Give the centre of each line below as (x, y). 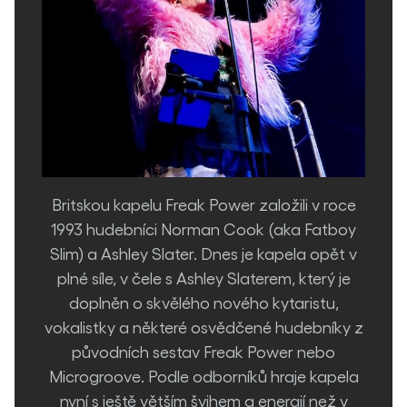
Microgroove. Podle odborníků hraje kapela (203, 376)
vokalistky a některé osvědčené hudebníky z (203, 327)
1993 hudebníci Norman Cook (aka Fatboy (203, 228)
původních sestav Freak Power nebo (203, 351)
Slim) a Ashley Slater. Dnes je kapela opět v (203, 253)
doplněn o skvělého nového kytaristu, (203, 302)
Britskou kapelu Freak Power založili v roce (203, 204)
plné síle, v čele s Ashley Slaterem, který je (203, 278)
